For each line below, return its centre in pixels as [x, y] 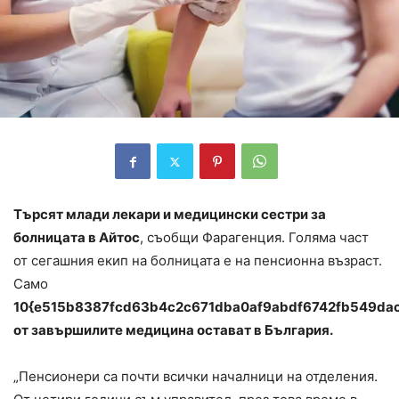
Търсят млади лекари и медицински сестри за [170, 215]
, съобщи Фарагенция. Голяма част [254, 238]
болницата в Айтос [77, 238]
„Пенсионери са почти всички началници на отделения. [195, 377]
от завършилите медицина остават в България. [173, 330]
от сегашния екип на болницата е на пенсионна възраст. [198, 261]
